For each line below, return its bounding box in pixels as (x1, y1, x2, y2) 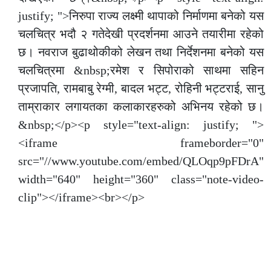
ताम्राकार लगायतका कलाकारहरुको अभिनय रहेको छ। (18, 100, 264, 114)
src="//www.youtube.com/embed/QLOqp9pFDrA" (18, 154, 264, 168)
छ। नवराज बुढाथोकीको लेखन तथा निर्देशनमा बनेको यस (18, 45, 264, 59)
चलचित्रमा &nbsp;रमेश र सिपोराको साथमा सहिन (18, 64, 264, 77)
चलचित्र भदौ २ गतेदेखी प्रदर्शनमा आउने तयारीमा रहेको (18, 27, 264, 41)
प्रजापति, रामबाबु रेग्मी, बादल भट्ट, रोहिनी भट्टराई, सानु (18, 82, 264, 96)
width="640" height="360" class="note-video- (18, 172, 264, 186)
